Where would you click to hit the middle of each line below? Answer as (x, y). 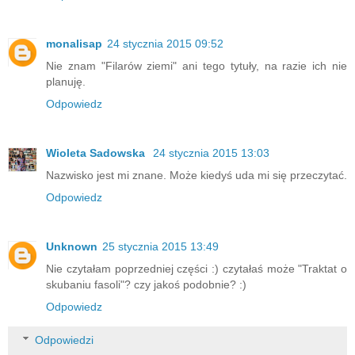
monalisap (74, 44)
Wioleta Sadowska (97, 153)
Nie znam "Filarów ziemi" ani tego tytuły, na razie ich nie (197, 66)
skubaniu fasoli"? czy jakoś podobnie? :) (146, 285)
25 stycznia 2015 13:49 (160, 247)
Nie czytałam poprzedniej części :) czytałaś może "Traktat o (197, 269)
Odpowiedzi (65, 340)
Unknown (72, 247)
